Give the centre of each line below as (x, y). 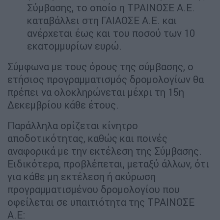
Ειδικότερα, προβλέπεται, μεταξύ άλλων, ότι (108, 164)
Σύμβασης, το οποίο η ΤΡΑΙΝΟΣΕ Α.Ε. (111, 7)
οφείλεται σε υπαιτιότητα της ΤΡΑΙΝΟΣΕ (101, 202)
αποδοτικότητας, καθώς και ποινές (87, 138)
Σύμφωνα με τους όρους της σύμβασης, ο (100, 66)
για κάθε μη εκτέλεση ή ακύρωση (82, 176)
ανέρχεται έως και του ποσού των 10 (111, 33)
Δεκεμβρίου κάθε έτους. (63, 105)
